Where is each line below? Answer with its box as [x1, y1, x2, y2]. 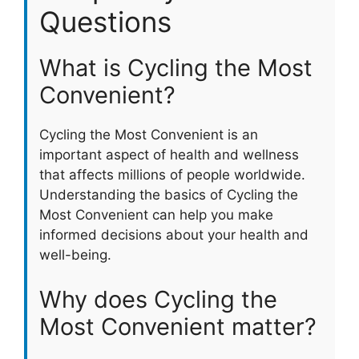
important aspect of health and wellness [39, 147, 299, 163]
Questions [39, 5, 171, 39]
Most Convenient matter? [39, 312, 317, 341]
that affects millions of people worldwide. [39, 167, 305, 184]
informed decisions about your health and [39, 227, 309, 244]
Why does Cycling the [39, 284, 277, 313]
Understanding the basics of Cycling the [39, 187, 298, 204]
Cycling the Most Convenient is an [39, 127, 258, 143]
